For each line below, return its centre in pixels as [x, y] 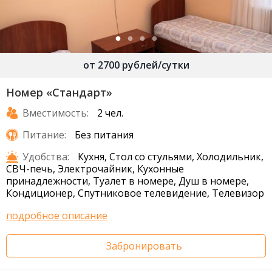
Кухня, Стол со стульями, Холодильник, [171, 157]
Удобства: [46, 157]
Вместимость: [56, 113]
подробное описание [57, 216]
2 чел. [110, 113]
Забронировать [144, 246]
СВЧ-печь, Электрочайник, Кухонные [95, 169]
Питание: [44, 135]
